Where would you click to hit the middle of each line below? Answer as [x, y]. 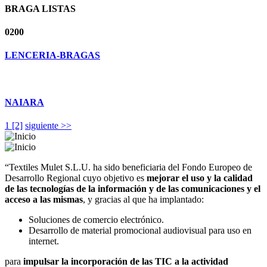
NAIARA [24, 102]
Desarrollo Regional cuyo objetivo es [76, 178]
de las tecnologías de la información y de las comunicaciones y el [133, 188]
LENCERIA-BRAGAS [52, 55]
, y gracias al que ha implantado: [143, 199]
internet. [44, 241]
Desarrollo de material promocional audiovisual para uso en [140, 230]
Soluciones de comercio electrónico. [96, 219]
